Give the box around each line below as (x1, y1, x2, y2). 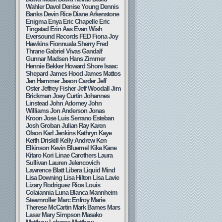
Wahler (26, 3, 44, 10)
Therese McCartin (26, 204, 71, 211)
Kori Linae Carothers (43, 152, 96, 159)
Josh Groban (26, 122, 60, 129)
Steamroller (26, 196, 56, 204)
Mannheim (89, 189, 117, 196)
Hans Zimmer (69, 55, 105, 62)
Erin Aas (50, 25, 72, 33)
